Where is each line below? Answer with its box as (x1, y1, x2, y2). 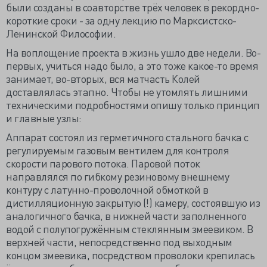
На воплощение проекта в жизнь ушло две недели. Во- (6, 45, 260, 59)
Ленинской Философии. (6, 26, 116, 40)
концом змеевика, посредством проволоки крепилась (6, 248, 254, 262)
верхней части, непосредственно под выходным (6, 235, 232, 249)
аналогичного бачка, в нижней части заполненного (6, 209, 247, 222)
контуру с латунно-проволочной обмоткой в (6, 182, 208, 196)
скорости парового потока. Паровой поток (6, 156, 200, 170)
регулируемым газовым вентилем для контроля (6, 143, 229, 157)
